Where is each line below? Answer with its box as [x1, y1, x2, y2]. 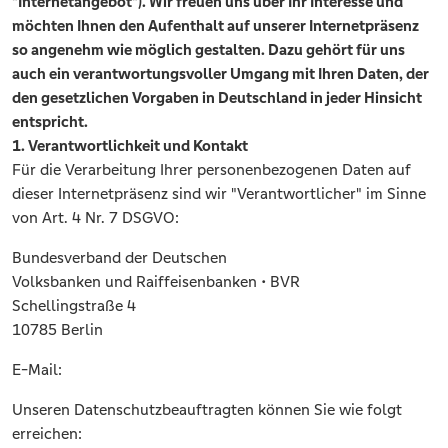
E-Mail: [12, 360, 62, 380]
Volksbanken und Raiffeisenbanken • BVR [12, 272, 300, 292]
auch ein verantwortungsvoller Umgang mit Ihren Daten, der [12, 64, 429, 84]
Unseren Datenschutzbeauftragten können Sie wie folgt [12, 400, 402, 420]
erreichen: [12, 424, 82, 444]
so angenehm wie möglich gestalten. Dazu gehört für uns [12, 40, 405, 60]
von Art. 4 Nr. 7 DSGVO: [12, 208, 179, 228]
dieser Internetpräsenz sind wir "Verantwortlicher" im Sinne [12, 184, 426, 204]
